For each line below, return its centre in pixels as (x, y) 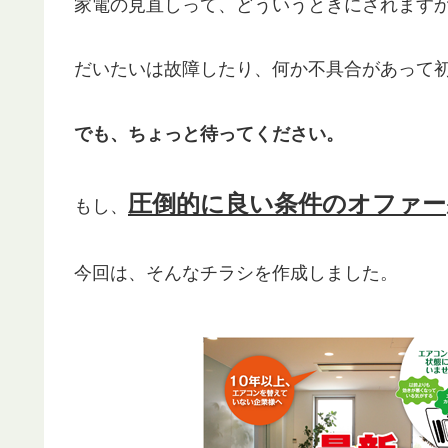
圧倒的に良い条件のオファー (287, 204)
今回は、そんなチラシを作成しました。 (236, 273)
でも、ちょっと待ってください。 (209, 133)
